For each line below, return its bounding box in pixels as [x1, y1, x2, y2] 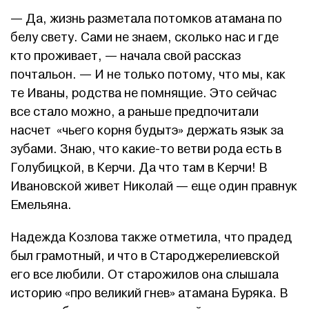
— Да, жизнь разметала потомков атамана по [10, 11, 282, 28]
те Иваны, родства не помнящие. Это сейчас [10, 86, 277, 102]
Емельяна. [10, 197, 72, 214]
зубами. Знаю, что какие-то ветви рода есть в [10, 141, 281, 158]
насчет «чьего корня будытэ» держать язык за [10, 123, 283, 139]
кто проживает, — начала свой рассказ [10, 48, 241, 65]
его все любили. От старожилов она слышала [10, 267, 279, 283]
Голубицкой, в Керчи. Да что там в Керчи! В [10, 160, 268, 177]
